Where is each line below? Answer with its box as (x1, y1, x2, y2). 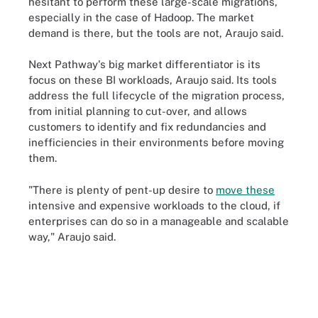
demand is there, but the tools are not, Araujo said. (28, 26, 283, 39)
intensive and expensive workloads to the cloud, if (28, 199, 280, 212)
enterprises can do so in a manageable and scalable (28, 214, 289, 227)
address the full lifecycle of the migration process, (28, 89, 285, 102)
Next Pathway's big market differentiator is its (28, 58, 261, 70)
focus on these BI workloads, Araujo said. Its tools (28, 74, 277, 86)
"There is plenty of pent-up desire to (28, 183, 216, 196)
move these (216, 183, 275, 196)
